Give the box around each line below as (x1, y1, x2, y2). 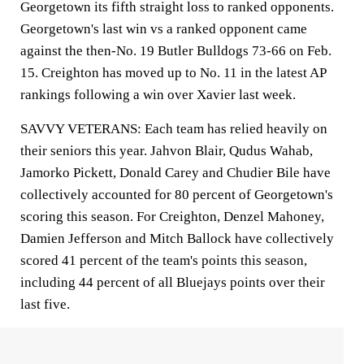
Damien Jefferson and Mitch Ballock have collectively (20, 231, 334, 246)
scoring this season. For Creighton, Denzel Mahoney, (20, 209, 324, 224)
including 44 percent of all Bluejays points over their (20, 275, 325, 290)
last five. (20, 297, 70, 312)
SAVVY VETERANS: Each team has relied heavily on (20, 121, 327, 136)
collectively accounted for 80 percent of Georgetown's (20, 187, 333, 202)
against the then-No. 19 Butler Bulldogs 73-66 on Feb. (20, 43, 331, 58)
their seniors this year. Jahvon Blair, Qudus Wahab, (20, 143, 313, 158)
